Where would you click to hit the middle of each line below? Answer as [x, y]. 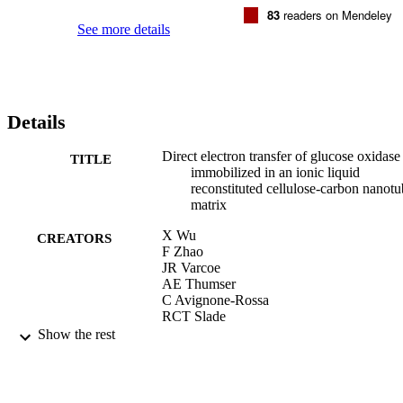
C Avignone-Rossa [215, 300]
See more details [124, 29]
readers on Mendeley [336, 14]
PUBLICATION [64, 349]
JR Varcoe [191, 267]
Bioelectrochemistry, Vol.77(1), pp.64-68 [278, 346]
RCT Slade [194, 316]
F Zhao [183, 251]
